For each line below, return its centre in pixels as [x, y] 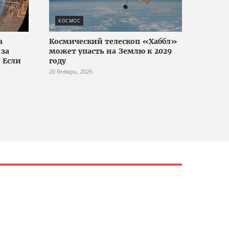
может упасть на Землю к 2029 [110, 51]
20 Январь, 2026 [71, 72]
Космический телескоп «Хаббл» [113, 42]
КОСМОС [69, 21]
